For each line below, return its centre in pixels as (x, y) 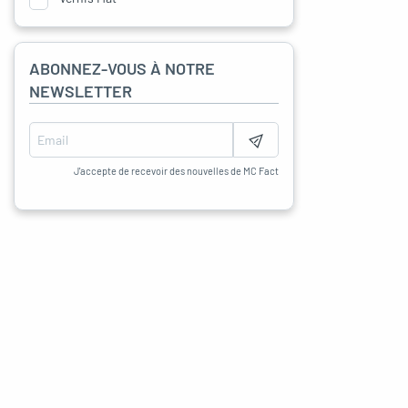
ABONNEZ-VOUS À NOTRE (122, 69)
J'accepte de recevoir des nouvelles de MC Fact (176, 171)
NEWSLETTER (81, 92)
